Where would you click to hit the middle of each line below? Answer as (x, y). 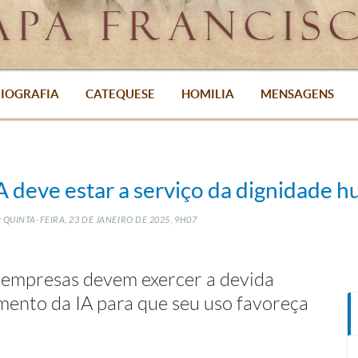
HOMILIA (207, 94)
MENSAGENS (297, 94)
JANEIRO (114, 220)
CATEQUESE (120, 94)
